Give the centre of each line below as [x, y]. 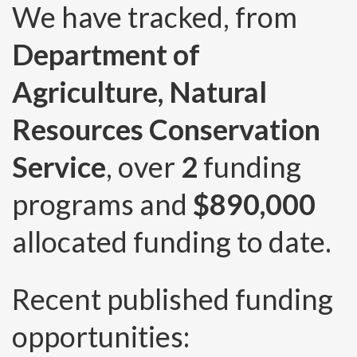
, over [143, 167]
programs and [102, 204]
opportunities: [101, 337]
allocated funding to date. [172, 242]
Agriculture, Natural [139, 92]
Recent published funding [173, 299]
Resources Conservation [166, 129]
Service [59, 167]
